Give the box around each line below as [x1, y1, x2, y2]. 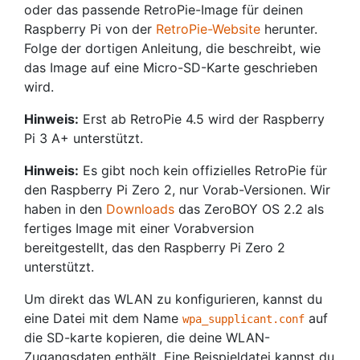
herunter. [260, 21, 317, 37]
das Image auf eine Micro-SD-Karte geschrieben [24, 59, 317, 76]
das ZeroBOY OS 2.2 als [174, 201, 324, 217]
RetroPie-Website [156, 21, 260, 37]
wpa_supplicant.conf [182, 313, 305, 325]
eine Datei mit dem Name [24, 310, 182, 326]
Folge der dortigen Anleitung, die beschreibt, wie [24, 40, 321, 56]
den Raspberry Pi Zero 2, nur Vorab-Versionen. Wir [24, 182, 330, 198]
